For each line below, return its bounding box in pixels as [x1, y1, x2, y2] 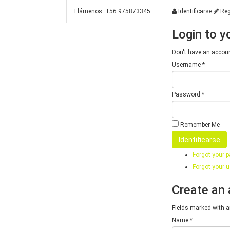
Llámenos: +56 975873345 [74, 8, 150, 15]
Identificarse [177, 8, 212, 15]
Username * [172, 61, 205, 68]
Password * [172, 91, 204, 98]
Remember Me [179, 121, 220, 128]
